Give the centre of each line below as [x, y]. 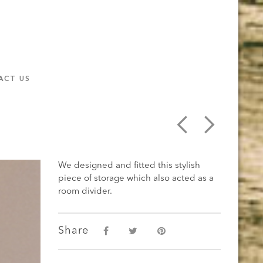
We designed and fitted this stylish [129, 166]
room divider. [85, 192]
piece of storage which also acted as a [136, 179]
